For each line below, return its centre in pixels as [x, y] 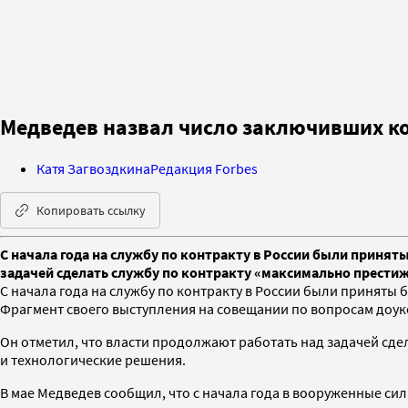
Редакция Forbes [204, 168]
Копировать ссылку [91, 210]
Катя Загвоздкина [93, 168]
